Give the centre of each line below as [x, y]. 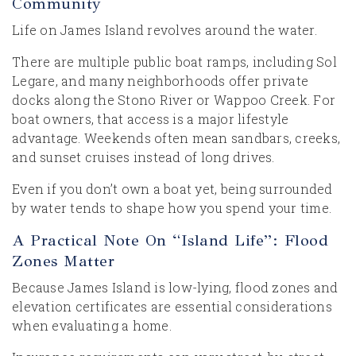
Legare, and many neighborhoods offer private [160, 81]
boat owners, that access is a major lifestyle [151, 119]
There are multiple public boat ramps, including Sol [174, 62]
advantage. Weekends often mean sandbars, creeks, [176, 138]
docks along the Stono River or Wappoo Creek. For [174, 100]
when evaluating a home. [92, 325]
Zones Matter [63, 261]
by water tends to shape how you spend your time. [172, 208]
